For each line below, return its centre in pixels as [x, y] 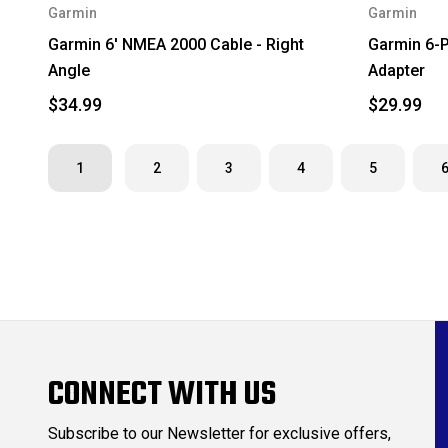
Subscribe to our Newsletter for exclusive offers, [219, 433]
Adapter [396, 70]
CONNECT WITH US [162, 395]
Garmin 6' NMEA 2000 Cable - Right [176, 44]
